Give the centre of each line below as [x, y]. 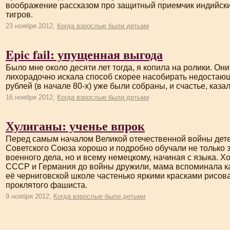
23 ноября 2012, [31, 26]
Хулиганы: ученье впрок [75, 126]
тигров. [19, 15]
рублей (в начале [39, 86]
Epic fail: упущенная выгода [84, 54]
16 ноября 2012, [31, 97]
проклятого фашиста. [46, 185]
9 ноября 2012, [30, 196]
